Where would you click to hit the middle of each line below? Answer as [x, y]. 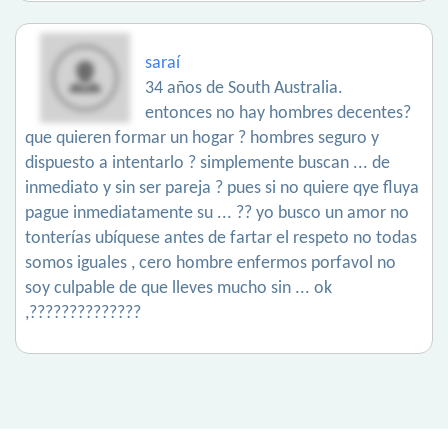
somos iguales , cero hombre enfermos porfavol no [210, 264]
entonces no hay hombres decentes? [278, 114]
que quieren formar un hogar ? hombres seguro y [202, 139]
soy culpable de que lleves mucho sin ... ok [178, 289]
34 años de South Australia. [244, 89]
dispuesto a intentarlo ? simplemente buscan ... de [207, 164]
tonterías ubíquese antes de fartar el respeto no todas [221, 239]
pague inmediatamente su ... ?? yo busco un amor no [217, 214]
